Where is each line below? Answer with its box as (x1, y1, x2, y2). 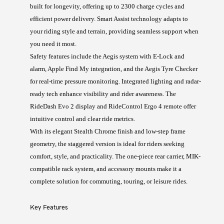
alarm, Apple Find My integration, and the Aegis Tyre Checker (30, 65, 198, 73)
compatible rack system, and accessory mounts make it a (30, 165, 182, 173)
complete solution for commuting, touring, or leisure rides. (30, 178, 188, 185)
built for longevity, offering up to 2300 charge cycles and (30, 3, 185, 10)
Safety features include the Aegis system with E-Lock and (30, 53, 185, 60)
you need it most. (30, 40, 77, 48)
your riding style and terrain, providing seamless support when (30, 28, 199, 35)
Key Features (30, 202, 68, 211)
